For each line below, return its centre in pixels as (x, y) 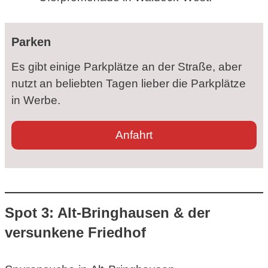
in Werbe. (36, 100)
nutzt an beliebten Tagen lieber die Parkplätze (129, 84)
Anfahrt (134, 135)
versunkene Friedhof (75, 233)
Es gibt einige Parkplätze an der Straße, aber (127, 67)
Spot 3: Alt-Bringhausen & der (107, 213)
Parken (31, 42)
